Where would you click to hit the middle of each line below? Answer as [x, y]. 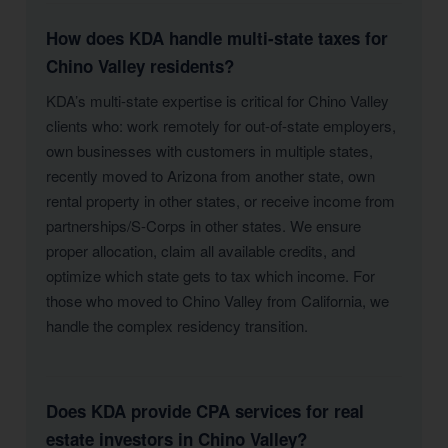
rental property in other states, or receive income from [220, 200]
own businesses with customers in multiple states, [209, 150]
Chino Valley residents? [140, 66]
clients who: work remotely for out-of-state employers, [221, 125]
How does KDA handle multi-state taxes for [217, 38]
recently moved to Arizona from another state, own [210, 175]
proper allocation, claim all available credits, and [200, 250]
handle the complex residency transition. [177, 325]
